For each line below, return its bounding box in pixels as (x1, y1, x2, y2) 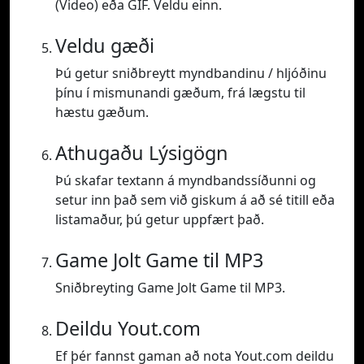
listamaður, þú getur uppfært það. (55, 210, 264, 229)
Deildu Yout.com (55, 315, 201, 342)
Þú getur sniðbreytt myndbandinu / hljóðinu (55, 64, 327, 83)
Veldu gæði (55, 32, 154, 59)
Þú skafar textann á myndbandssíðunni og (55, 171, 316, 190)
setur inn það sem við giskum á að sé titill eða (55, 191, 335, 210)
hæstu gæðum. (55, 103, 149, 122)
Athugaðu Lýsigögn (55, 140, 228, 167)
